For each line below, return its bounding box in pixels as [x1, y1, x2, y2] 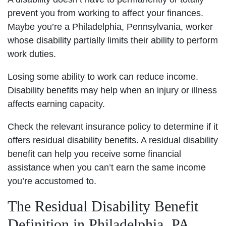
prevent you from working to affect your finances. [8, 8, 203, 18]
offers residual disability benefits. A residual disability [8, 135, 218, 145]
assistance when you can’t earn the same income [8, 162, 206, 173]
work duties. [8, 48, 56, 59]
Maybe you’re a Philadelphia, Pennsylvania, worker [8, 21, 213, 32]
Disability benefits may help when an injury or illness [8, 85, 217, 95]
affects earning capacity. [8, 98, 105, 109]
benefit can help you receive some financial [8, 148, 181, 159]
